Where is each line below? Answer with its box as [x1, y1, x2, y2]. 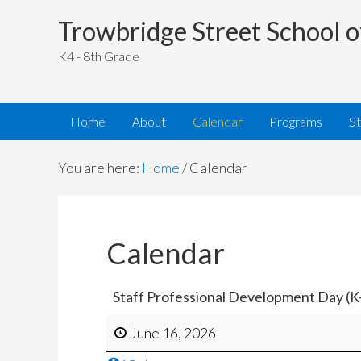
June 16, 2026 [131, 324, 216, 342]
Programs [269, 114, 322, 130]
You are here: [58, 159, 142, 177]
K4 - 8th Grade [58, 48, 139, 64]
